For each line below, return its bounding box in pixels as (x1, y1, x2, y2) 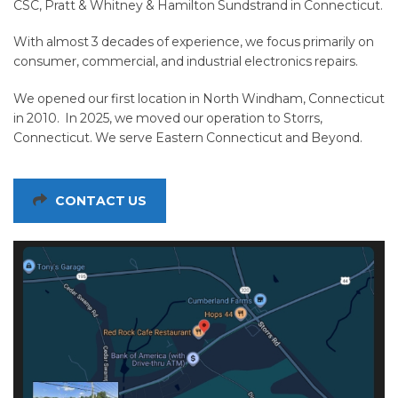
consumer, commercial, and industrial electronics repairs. (13, 53, 358, 70)
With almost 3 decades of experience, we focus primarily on (13, 34, 374, 51)
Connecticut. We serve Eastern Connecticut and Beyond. (13, 129, 362, 146)
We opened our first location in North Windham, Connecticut (13, 90, 385, 107)
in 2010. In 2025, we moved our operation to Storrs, (13, 109, 322, 126)
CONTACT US (55, 192, 147, 209)
